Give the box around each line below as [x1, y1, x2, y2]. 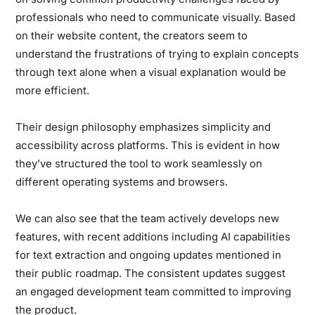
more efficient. [15, 83, 90, 97]
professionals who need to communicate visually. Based [15, 10, 296, 24]
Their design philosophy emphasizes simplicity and [15, 120, 271, 134]
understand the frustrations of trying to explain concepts [15, 46, 300, 60]
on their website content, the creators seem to [15, 28, 248, 42]
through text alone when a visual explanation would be [15, 65, 287, 79]
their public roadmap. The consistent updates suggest [15, 266, 286, 280]
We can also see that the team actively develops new [15, 211, 280, 225]
